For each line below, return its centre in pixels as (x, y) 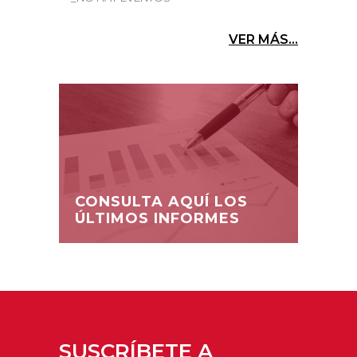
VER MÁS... (263, 39)
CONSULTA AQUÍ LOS (161, 201)
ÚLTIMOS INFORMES (157, 218)
